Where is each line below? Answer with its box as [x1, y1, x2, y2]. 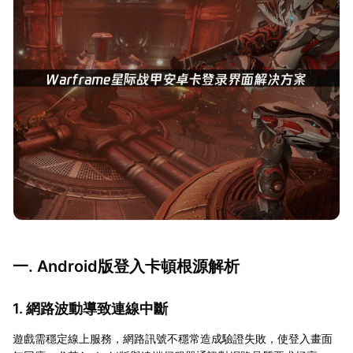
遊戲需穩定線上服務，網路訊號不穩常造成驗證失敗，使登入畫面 [13, 331, 333, 345]
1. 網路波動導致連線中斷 [13, 299, 168, 317]
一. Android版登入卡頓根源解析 [13, 256, 240, 276]
